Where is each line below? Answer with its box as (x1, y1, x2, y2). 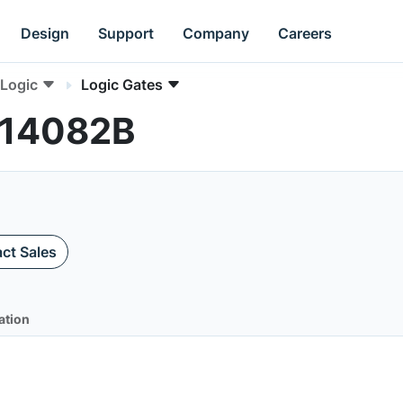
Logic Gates (81, 76, 163, 94)
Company (183, 23, 250, 42)
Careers (278, 23, 333, 42)
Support (98, 23, 155, 42)
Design (21, 23, 70, 42)
